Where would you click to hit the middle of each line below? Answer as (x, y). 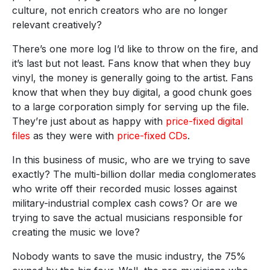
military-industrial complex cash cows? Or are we (125, 203)
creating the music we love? (76, 232)
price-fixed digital (204, 121)
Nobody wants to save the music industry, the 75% (129, 256)
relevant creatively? (57, 24)
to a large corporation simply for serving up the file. (130, 106)
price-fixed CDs (152, 135)
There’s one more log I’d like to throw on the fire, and (135, 49)
